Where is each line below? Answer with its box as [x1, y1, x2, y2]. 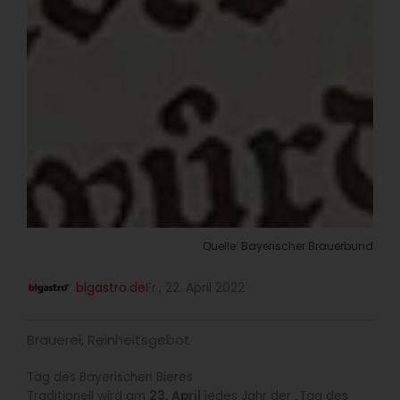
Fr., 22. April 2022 [146, 279, 245, 296]
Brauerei [27, 329, 81, 349]
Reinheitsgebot [87, 329, 190, 349]
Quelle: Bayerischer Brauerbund [203, 238, 373, 254]
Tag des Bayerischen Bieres [27, 368, 193, 386]
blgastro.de [76, 279, 146, 296]
